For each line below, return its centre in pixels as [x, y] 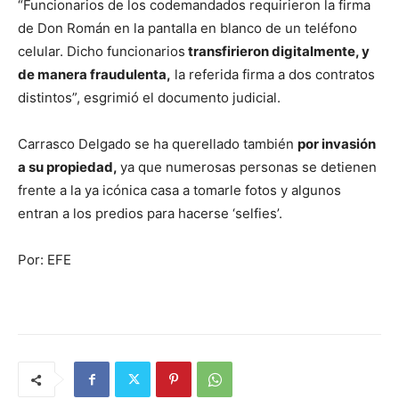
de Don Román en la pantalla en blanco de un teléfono [187, 28]
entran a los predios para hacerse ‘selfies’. [152, 214]
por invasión [337, 144]
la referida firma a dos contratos [273, 75]
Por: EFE [45, 260]
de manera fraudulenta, [94, 75]
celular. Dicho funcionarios [102, 52]
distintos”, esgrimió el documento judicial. [149, 98]
